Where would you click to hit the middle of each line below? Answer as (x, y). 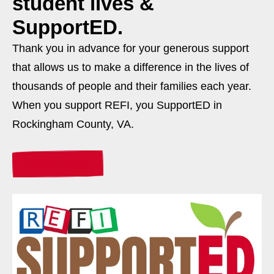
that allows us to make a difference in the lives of (131, 67)
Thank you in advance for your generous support (131, 48)
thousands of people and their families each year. (132, 86)
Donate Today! (58, 163)
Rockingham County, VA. (73, 124)
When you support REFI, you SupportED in (117, 105)
